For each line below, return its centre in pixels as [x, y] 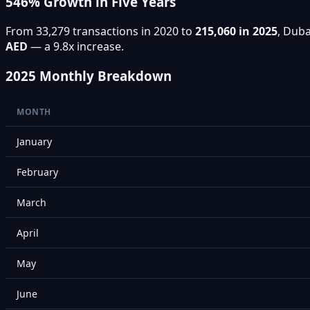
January [34, 141]
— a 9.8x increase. [76, 47]
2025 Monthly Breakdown [89, 75]
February [37, 172]
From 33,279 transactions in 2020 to [100, 31]
